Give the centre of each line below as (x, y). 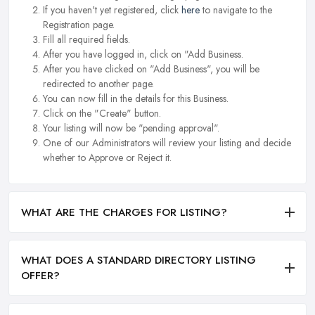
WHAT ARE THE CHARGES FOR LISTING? (124, 212)
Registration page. (79, 25)
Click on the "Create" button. (102, 114)
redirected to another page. (98, 84)
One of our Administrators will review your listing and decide (167, 143)
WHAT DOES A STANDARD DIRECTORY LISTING (139, 260)
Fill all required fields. (86, 40)
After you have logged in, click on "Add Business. (143, 54)
